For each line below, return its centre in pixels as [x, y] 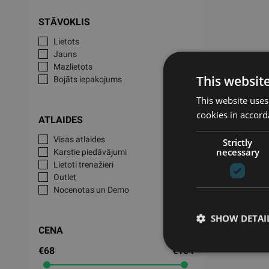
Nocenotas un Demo [91, 190]
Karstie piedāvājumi [90, 152]
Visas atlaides [79, 139]
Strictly [238, 142]
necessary [237, 152]
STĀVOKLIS [64, 22]
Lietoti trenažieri [83, 165]
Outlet [65, 177]
